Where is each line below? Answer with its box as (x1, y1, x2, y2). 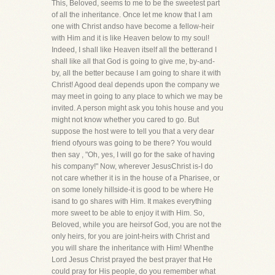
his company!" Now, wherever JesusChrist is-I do (52, 162, 213, 171)
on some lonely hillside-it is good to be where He (52, 185, 214, 194)
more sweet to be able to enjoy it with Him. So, (52, 209, 204, 217)
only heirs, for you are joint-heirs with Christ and (52, 232, 210, 241)
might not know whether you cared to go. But (52, 115, 199, 124)
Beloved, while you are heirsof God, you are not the (52, 220, 222, 229)
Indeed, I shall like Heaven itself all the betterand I (52, 45, 217, 54)
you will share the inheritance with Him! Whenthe (52, 244, 214, 252)
